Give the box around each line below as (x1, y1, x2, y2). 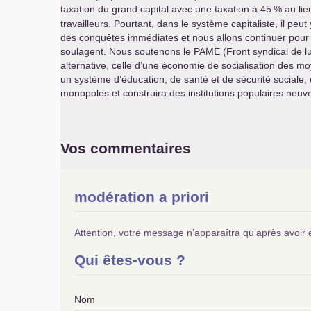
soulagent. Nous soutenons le (60, 46, 194, 57)
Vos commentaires (60, 140, 191, 156)
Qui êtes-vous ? (74, 252, 185, 268)
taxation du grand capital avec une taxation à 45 (60, 3, 271, 15)
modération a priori (74, 189, 209, 205)
